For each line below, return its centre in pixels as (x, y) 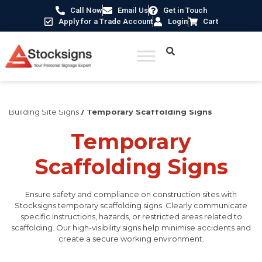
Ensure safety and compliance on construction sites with (131, 194)
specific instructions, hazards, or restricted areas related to (131, 216)
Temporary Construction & (195, 101)
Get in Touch (185, 10)
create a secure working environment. (131, 239)
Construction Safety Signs (89, 101)
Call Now (86, 10)
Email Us (132, 10)
